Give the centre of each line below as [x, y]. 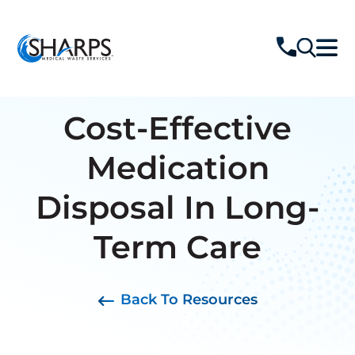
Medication [177, 168]
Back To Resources [189, 300]
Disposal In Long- [177, 207]
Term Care [177, 247]
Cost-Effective [177, 128]
